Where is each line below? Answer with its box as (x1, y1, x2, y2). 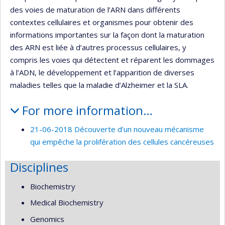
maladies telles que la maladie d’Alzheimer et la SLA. (10, 79, 188, 90)
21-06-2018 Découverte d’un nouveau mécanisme (30, 124, 204, 134)
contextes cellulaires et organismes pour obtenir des (10, 17, 193, 27)
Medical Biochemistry (30, 197, 103, 207)
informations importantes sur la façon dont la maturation (10, 29, 204, 40)
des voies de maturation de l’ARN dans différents (10, 4, 180, 15)
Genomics (30, 213, 64, 224)
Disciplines (10, 159, 68, 175)
